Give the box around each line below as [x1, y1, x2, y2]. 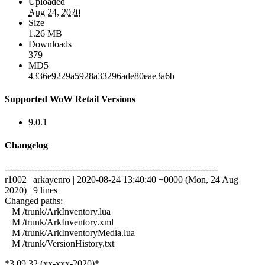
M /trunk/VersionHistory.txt [5, 238, 114, 248]
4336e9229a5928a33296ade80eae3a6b [28, 70, 174, 81]
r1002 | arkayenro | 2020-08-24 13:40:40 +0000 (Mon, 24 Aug [5, 174, 238, 185]
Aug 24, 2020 [28, 7, 80, 17]
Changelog [5, 140, 48, 151]
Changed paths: [5, 195, 63, 206]
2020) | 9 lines [5, 185, 57, 195]
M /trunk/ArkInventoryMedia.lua [5, 227, 135, 238]
